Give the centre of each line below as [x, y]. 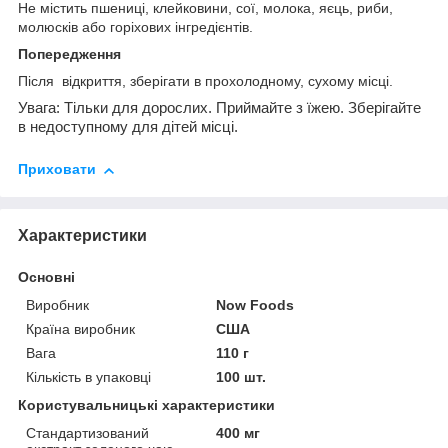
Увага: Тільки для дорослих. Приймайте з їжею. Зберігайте [219, 108]
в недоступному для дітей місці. [128, 127]
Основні [46, 276]
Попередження [69, 54]
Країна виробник [80, 328]
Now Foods [255, 304]
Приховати [57, 169]
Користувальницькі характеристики [146, 404]
